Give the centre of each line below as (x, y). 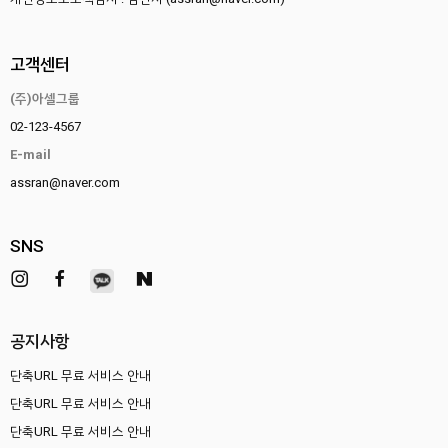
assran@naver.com (65, 182)
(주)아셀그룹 (45, 98)
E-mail (30, 154)
